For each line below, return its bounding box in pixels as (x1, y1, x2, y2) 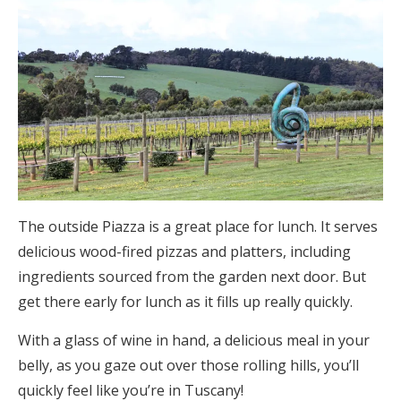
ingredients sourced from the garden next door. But (18, 267, 366, 286)
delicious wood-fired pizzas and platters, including (18, 242, 351, 261)
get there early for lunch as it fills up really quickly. (18, 292, 353, 311)
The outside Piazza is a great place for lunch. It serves (18, 217, 378, 236)
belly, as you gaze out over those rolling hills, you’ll (18, 355, 359, 375)
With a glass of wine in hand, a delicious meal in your (18, 330, 370, 350)
